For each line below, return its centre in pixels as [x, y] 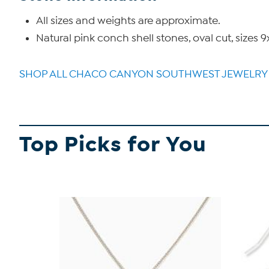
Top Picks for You [113, 144]
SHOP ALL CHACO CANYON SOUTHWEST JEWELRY [144, 74]
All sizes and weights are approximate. [128, 21]
